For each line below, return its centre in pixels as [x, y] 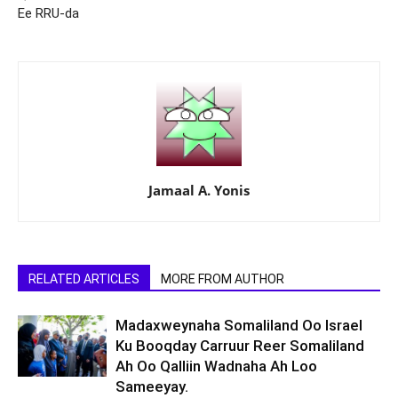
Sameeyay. [152, 386]
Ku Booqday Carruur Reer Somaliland [240, 346]
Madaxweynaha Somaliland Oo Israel [239, 325]
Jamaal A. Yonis [199, 190]
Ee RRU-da [48, 13]
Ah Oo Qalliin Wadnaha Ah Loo [216, 366]
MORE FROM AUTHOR [223, 279]
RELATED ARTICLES [84, 279]
